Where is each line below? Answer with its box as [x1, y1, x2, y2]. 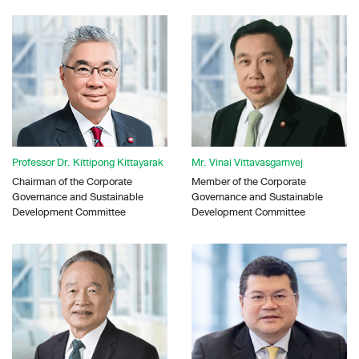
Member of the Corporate [192, 172, 306, 190]
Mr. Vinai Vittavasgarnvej [192, 153, 303, 171]
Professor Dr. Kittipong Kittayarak [12, 153, 163, 171]
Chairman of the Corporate [12, 172, 132, 190]
